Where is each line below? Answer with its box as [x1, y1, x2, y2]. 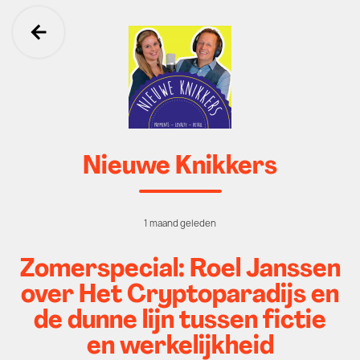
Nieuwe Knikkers [83, 154, 277, 180]
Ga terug [37, 32, 146, 68]
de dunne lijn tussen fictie [34, 309, 326, 334]
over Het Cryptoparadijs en [21, 283, 339, 309]
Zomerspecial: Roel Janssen [19, 257, 341, 283]
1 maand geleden [144, 217, 216, 230]
